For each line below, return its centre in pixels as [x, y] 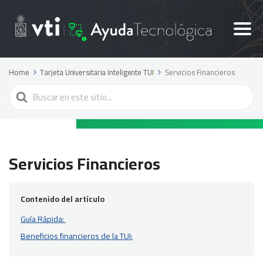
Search [23, 91]
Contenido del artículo [63, 199]
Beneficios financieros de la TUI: [77, 236]
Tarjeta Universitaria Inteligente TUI [97, 72]
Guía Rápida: [43, 219]
